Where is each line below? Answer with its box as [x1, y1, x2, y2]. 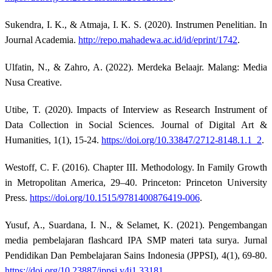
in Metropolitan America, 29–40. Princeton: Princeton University [5, 177, 267, 188]
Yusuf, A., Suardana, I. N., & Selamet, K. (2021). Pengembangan [5, 219, 267, 230]
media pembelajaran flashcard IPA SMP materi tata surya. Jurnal [5, 234, 267, 245]
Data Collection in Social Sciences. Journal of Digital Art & [5, 119, 267, 130]
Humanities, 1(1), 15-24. [5, 134, 101, 145]
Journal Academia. [5, 34, 78, 45]
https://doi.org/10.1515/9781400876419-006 [30, 192, 200, 203]
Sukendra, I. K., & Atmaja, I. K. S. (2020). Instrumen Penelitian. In [5, 19, 267, 30]
